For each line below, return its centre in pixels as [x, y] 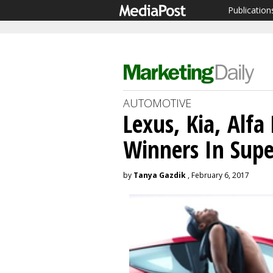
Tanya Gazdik [160, 175]
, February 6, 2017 [218, 175]
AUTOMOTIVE [157, 103]
